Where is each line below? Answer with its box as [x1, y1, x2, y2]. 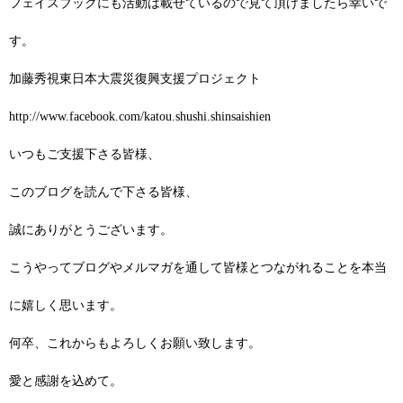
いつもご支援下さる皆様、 [9, 147, 160, 161]
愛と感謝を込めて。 [9, 373, 122, 388]
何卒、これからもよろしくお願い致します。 [9, 336, 261, 350]
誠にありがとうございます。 [9, 222, 173, 237]
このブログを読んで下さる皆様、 [9, 184, 198, 199]
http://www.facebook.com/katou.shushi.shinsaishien [9, 109, 271, 123]
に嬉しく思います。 [9, 298, 122, 312]
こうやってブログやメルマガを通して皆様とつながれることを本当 [9, 260, 387, 274]
